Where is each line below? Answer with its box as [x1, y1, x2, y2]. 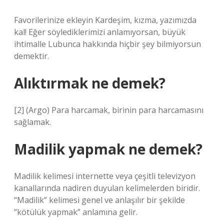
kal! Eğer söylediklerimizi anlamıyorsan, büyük [14, 26, 185, 37]
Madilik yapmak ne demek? [14, 139, 202, 158]
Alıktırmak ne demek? [14, 73, 165, 92]
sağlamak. [14, 116, 51, 127]
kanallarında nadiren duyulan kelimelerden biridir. [14, 182, 200, 193]
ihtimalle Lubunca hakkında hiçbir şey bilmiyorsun [14, 38, 201, 49]
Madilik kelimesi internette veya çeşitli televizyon [14, 170, 195, 181]
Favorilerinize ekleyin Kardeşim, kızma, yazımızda [14, 14, 196, 25]
